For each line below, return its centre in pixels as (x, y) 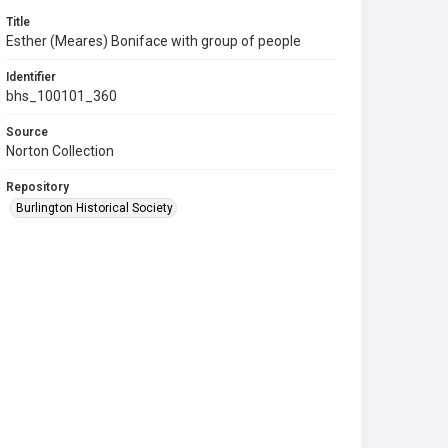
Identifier (31, 76)
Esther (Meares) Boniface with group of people (153, 40)
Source (27, 131)
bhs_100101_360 (61, 95)
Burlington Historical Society (94, 207)
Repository (37, 186)
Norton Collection (60, 150)
